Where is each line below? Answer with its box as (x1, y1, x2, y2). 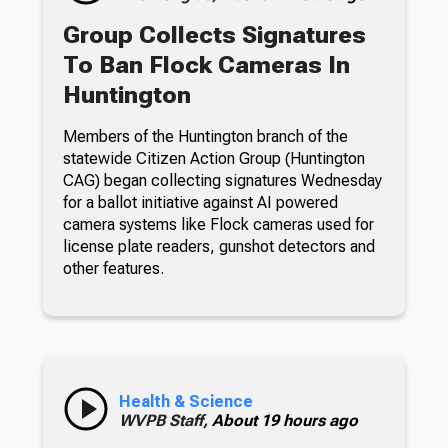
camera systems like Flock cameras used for (62, 214, 374, 234)
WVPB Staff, (118, 410, 212, 430)
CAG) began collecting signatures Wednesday (62, 170, 382, 190)
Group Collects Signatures (62, 20, 366, 49)
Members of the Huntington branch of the (62, 126, 348, 146)
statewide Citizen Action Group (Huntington (62, 148, 365, 168)
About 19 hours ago (211, 410, 358, 430)
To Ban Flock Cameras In (62, 50, 350, 79)
